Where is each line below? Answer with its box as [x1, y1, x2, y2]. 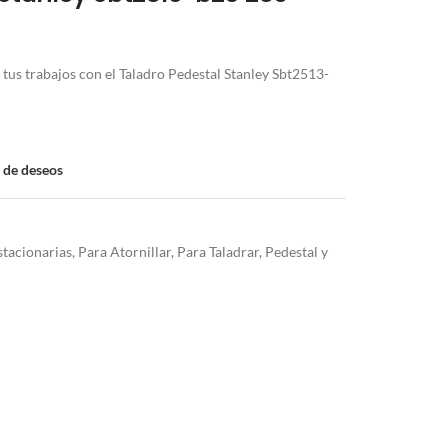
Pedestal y [265, 242, 328, 260]
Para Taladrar [177, 242, 259, 260]
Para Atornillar [78, 242, 171, 260]
